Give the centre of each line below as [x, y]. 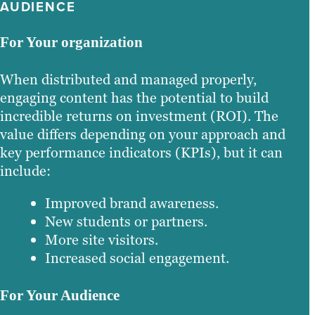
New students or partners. [126, 222]
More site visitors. [102, 240]
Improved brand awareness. [132, 204]
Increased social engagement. [137, 258]
